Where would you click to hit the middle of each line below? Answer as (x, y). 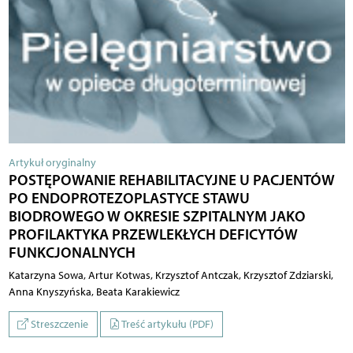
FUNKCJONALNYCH (72, 252)
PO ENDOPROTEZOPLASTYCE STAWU (129, 197)
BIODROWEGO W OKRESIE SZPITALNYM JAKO (157, 216)
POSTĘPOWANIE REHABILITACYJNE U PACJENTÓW (171, 179)
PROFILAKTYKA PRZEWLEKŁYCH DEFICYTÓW (153, 234)
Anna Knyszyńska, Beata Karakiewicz (94, 292)
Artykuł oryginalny (52, 162)
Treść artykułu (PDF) (167, 324)
